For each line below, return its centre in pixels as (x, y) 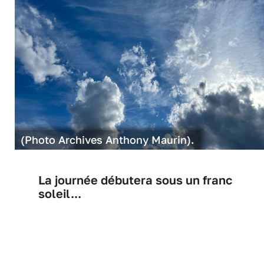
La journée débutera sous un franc (135, 180)
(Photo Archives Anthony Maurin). (108, 139)
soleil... (60, 193)
